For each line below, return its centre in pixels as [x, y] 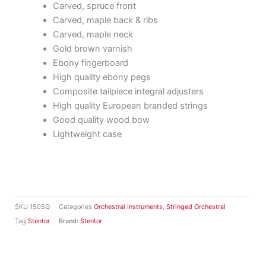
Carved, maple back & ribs [105, 20]
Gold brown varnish [92, 48]
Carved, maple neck [93, 34]
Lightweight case [87, 134]
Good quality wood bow [101, 120]
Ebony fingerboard [90, 63]
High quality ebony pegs [102, 77]
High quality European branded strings [130, 105]
